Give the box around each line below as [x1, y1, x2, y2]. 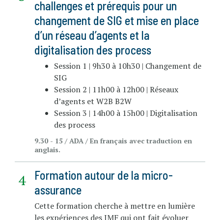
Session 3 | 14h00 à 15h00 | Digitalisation [54, 107, 197, 118]
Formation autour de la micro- [34, 167, 173, 182]
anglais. [34, 144, 60, 154]
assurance [34, 182, 82, 197]
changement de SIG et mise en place [34, 13, 199, 27]
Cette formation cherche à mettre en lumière [34, 200, 195, 211]
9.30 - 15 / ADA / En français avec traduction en [34, 136, 192, 145]
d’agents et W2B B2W [54, 95, 136, 107]
